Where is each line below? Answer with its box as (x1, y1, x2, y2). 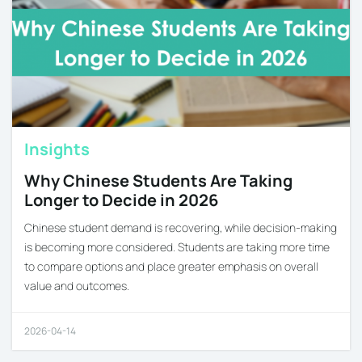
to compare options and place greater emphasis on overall (24, 258, 318, 274)
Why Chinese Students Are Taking (24, 169, 293, 192)
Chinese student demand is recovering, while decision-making (24, 219, 337, 235)
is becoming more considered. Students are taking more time (24, 238, 330, 255)
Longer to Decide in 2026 (24, 188, 218, 211)
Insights (24, 137, 90, 160)
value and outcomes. (24, 277, 129, 293)
